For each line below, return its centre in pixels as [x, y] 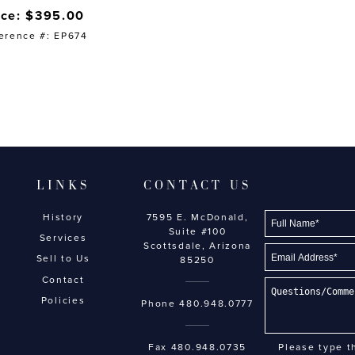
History [63, 217]
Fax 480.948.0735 [197, 347]
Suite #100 [197, 231]
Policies [63, 301]
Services [63, 237]
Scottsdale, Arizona [197, 245]
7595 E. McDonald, [197, 217]
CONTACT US [198, 185]
